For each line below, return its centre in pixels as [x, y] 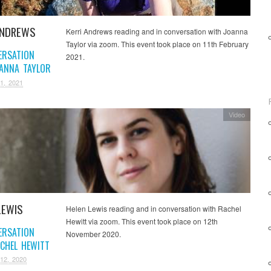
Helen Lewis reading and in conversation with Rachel [153, 208]
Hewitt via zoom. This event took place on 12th [142, 221]
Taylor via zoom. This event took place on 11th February [157, 44]
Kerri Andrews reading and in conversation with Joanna [157, 31]
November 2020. [93, 233]
